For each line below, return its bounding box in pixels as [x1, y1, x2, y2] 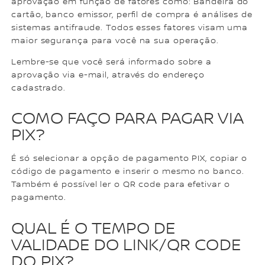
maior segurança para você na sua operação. [11, 35, 219, 46]
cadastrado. [11, 83, 66, 93]
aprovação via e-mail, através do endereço [11, 70, 205, 80]
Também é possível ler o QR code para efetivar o [11, 180, 230, 190]
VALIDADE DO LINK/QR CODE [11, 235, 241, 256]
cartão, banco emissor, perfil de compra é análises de [11, 9, 253, 20]
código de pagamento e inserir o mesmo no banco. [11, 167, 244, 177]
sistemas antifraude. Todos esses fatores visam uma [11, 22, 248, 33]
